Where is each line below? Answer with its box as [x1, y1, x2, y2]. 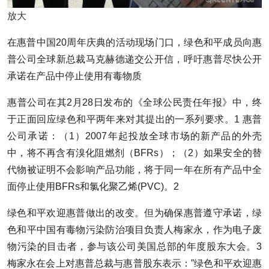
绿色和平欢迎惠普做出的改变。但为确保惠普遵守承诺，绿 [7, 207, 262, 218]
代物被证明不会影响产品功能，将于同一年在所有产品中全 [7, 164, 262, 175]
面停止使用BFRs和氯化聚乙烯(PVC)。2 [7, 181, 179, 192]
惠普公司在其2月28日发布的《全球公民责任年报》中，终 [7, 97, 262, 107]
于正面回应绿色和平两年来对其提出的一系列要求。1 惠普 [7, 113, 262, 124]
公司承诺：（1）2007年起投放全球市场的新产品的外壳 [7, 130, 262, 141]
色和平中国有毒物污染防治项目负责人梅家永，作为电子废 [7, 224, 262, 235]
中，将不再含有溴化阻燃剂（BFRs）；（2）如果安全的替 [7, 147, 262, 158]
